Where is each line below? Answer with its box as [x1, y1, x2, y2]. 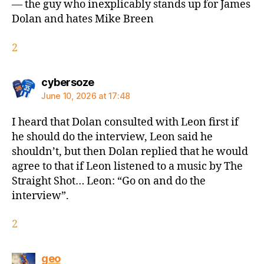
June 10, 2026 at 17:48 [41, 90, 131, 101]
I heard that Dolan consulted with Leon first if [12, 115, 239, 129]
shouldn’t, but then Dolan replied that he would [12, 144, 248, 159]
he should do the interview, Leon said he [12, 130, 213, 144]
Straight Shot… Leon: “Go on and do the [12, 174, 206, 188]
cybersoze [41, 75, 94, 88]
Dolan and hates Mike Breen [12, 12, 154, 27]
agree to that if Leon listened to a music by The [12, 159, 243, 173]
